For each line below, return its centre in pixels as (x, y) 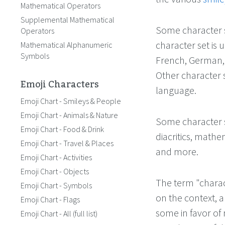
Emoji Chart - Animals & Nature (69, 115)
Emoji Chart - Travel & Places (67, 143)
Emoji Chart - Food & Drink (62, 129)
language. (176, 90)
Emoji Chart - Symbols (56, 185)
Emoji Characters (60, 84)
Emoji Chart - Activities (56, 157)
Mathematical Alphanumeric (67, 45)
